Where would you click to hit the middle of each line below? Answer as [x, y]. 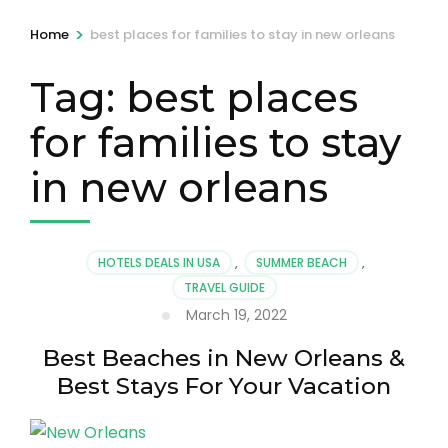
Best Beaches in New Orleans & [224, 357]
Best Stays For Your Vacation [224, 385]
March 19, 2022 [236, 314]
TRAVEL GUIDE [224, 287]
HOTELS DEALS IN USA [159, 262]
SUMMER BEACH [301, 262]
